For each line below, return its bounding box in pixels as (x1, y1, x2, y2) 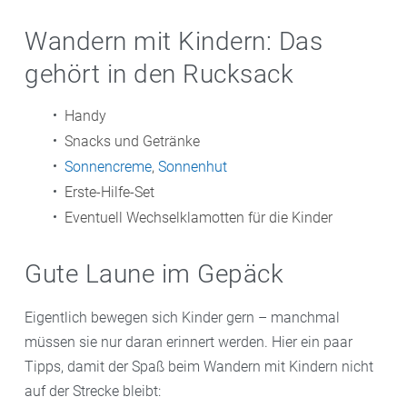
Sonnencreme (65, 157, 152, 175)
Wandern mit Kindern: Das (25, 25, 323, 56)
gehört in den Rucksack (25, 58, 293, 89)
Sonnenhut (158, 157, 227, 175)
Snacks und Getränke (65, 132, 200, 150)
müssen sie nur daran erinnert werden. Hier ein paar (25, 333, 352, 351)
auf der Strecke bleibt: (25, 382, 161, 400)
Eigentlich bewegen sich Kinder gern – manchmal (25, 308, 340, 326)
